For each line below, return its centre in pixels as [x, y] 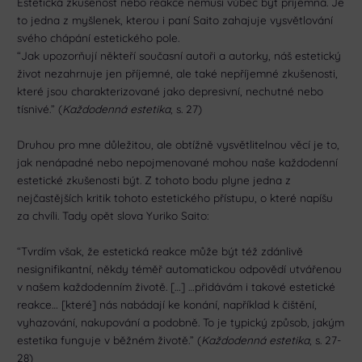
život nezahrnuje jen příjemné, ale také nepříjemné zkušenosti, [178, 74]
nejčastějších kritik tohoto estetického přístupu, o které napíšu [175, 197]
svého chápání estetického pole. [99, 38]
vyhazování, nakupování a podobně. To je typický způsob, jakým [181, 322]
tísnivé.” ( [40, 109]
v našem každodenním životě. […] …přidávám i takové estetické [177, 286]
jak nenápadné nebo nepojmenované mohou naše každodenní [178, 162]
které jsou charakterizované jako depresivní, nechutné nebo [170, 91]
